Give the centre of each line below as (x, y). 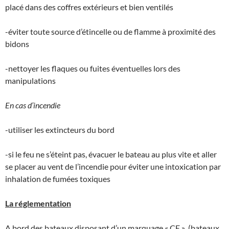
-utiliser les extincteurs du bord (60, 130)
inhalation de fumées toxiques (58, 179)
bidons (17, 44)
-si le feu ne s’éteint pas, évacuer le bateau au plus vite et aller (111, 154)
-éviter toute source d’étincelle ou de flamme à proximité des (110, 32)
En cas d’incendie (33, 105)
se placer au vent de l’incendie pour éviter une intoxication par (113, 167)
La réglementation (38, 203)
